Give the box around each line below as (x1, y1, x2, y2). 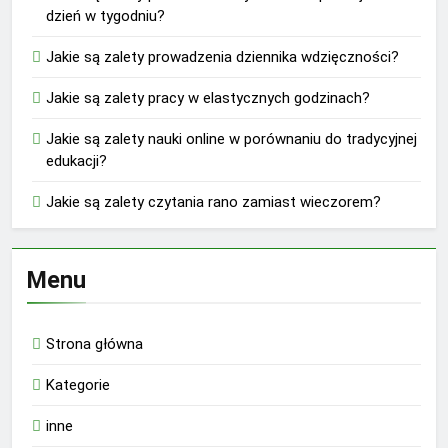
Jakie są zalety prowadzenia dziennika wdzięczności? (46, 47, 399, 66)
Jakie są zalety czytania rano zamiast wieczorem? (46, 192, 381, 211)
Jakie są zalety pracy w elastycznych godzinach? (46, 88, 370, 107)
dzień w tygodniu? (46, 6, 165, 25)
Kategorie (46, 375, 110, 394)
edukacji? (46, 151, 107, 170)
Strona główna (46, 334, 143, 353)
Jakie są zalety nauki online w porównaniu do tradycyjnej (46, 129, 417, 148)
